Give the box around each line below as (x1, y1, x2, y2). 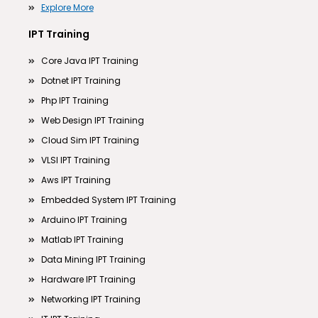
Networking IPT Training (40, 293, 141, 306)
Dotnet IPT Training (40, 75, 121, 87)
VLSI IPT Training (40, 154, 110, 167)
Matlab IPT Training (40, 234, 124, 246)
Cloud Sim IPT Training (40, 134, 139, 147)
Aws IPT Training (40, 174, 111, 187)
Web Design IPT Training (40, 114, 144, 127)
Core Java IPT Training (40, 55, 138, 67)
